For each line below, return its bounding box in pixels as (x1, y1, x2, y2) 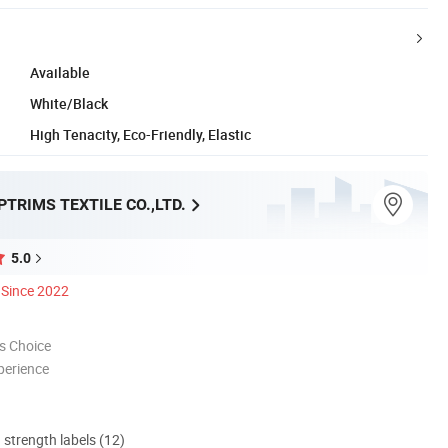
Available (30, 62, 90, 82)
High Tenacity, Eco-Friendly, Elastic (30, 124, 251, 144)
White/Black (30, 93, 108, 113)
